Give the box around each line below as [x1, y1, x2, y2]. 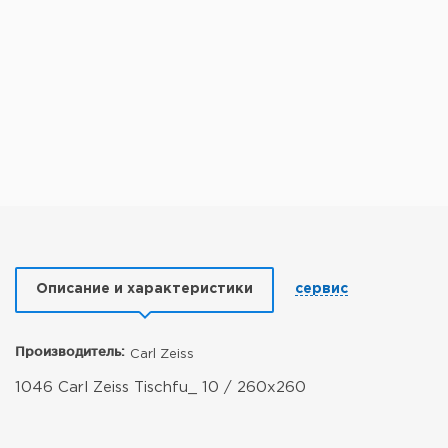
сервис [295, 283, 348, 295]
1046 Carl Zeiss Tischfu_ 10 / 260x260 [15, 381, 306, 394]
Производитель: [15, 344, 125, 358]
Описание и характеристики [36, 283, 253, 295]
